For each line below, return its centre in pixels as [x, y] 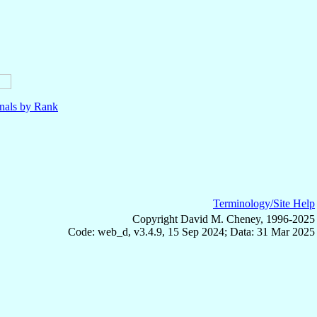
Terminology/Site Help [264, 203]
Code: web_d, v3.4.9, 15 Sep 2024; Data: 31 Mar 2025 [191, 231]
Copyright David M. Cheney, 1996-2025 [224, 219]
